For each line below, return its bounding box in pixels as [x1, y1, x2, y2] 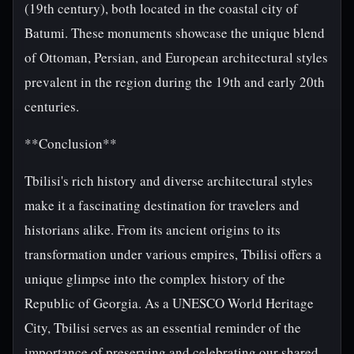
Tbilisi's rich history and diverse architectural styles [24, 171, 313, 190]
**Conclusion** [24, 134, 117, 153]
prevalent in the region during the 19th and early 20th [24, 73, 325, 91]
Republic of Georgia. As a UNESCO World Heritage [24, 294, 314, 312]
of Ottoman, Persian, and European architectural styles [24, 48, 328, 66]
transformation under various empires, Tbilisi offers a [24, 245, 322, 263]
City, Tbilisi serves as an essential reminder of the [24, 318, 301, 337]
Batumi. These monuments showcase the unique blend [24, 24, 325, 42]
